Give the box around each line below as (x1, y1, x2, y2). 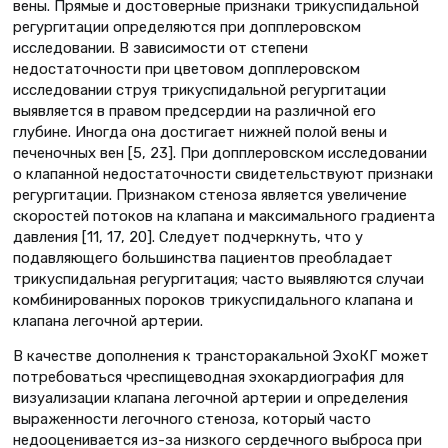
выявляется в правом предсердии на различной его (13, 101, 376, 120)
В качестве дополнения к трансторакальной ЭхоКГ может (13, 347, 429, 366)
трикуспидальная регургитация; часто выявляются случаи (13, 269, 424, 288)
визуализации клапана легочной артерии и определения (13, 389, 408, 408)
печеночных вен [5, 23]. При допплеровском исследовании (13, 143, 427, 162)
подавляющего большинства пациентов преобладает (13, 248, 393, 267)
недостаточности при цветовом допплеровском (13, 59, 360, 78)
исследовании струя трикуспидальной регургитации (13, 80, 386, 99)
